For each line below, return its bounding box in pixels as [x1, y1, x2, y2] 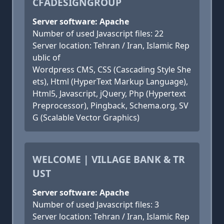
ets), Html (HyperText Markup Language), [32, 76, 188, 87]
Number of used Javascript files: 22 [32, 28, 163, 39]
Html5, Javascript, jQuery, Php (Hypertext [32, 88, 186, 99]
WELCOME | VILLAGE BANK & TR [32, 152, 185, 166]
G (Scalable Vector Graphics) [32, 112, 139, 123]
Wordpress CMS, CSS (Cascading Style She [32, 64, 191, 75]
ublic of [32, 52, 60, 63]
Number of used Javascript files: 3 [32, 199, 159, 210]
